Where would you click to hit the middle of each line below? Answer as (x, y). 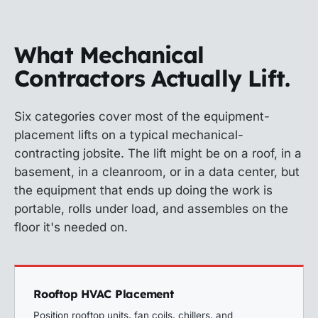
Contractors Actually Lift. (152, 78)
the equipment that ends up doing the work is (143, 190)
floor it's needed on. (71, 227)
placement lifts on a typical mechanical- (129, 135)
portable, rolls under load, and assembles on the (151, 209)
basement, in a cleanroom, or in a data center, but (157, 172)
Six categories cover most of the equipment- (142, 116)
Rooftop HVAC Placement (104, 294)
